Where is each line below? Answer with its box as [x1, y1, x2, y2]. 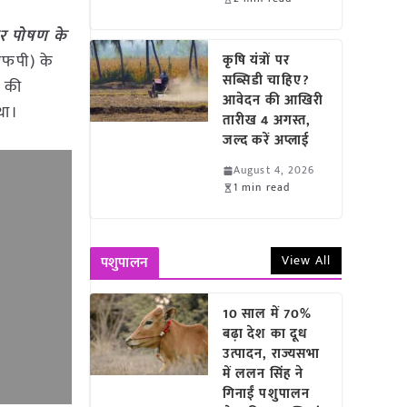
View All [282, 250, 331, 271]
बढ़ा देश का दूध [223, 323, 309, 345]
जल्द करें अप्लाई [223, 129, 318, 152]
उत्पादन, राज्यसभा [223, 342, 321, 365]
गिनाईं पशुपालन [223, 382, 310, 405]
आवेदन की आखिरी [223, 89, 324, 112]
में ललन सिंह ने [223, 362, 304, 385]
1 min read [233, 178, 291, 196]
